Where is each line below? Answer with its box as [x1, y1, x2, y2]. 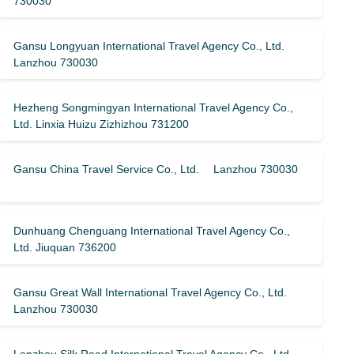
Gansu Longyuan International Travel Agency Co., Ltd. [13, 40, 285, 52]
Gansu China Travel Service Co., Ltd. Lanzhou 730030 [13, 163, 299, 175]
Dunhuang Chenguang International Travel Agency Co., [13, 224, 291, 237]
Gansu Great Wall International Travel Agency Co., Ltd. [13, 286, 288, 299]
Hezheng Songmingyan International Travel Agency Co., [13, 101, 294, 114]
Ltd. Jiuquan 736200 [13, 241, 117, 254]
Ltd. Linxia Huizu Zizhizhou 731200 [13, 118, 190, 130]
